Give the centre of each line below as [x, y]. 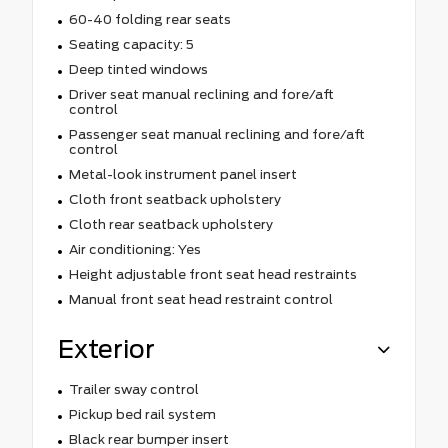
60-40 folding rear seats [149, 19]
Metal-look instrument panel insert [182, 174]
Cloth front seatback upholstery [174, 199]
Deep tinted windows [138, 69]
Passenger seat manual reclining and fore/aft [216, 134]
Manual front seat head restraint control [200, 299]
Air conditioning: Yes [134, 249]
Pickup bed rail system [142, 414]
